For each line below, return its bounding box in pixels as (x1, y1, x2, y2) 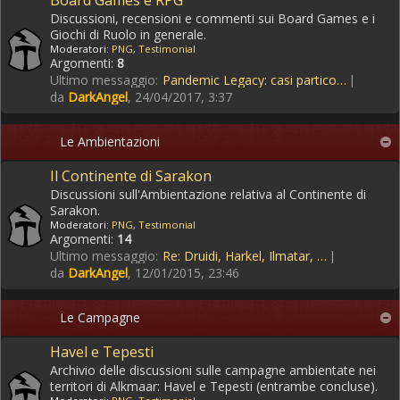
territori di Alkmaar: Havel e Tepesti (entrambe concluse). (50, 378, 378, 395)
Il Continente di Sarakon (50, 166, 212, 186)
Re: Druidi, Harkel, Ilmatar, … (162, 247, 327, 264)
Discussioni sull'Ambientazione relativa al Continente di (50, 186, 366, 203)
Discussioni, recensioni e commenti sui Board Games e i (50, 10, 375, 27)
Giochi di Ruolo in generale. (50, 26, 206, 43)
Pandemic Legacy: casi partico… (162, 71, 346, 88)
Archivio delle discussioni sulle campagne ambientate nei (50, 362, 376, 379)
